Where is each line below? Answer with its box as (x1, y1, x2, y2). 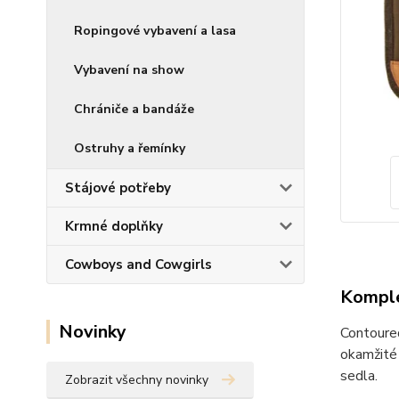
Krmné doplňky (65, 217, 163, 235)
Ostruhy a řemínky (74, 140, 185, 157)
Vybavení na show (74, 61, 184, 78)
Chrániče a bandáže (74, 101, 194, 118)
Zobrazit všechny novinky (65, 371, 208, 388)
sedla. (339, 365, 381, 386)
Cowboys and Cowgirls (65, 256, 212, 273)
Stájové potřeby (65, 179, 171, 197)
